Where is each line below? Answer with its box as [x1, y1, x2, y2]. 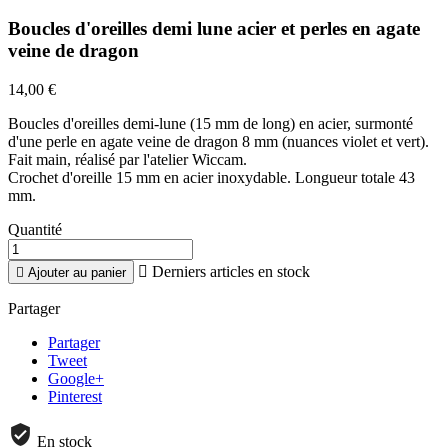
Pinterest [48, 387, 102, 405]
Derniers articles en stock [148, 262, 310, 280]
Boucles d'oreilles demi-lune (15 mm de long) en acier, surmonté [8, 114, 413, 132]
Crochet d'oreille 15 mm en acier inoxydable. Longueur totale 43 [8, 168, 415, 186]
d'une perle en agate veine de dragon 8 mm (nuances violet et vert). [8, 132, 429, 150]
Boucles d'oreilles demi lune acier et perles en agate [8, 17, 420, 39]
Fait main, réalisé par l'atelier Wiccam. [8, 150, 251, 168]
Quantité [8, 220, 62, 238]
